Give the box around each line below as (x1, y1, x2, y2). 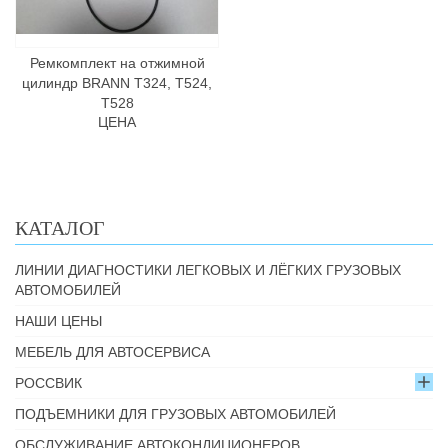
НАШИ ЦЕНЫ (15, 313, 102, 329)
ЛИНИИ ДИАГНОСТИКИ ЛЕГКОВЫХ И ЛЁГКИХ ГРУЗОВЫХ (15, 262, 401, 278)
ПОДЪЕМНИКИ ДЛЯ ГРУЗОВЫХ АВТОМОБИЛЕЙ (15, 406, 336, 422)
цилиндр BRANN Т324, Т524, (22, 75, 212, 91)
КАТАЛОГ (15, 217, 105, 239)
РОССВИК (15, 375, 82, 391)
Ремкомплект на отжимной (29, 55, 205, 71)
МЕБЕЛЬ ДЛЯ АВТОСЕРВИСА (15, 344, 210, 360)
